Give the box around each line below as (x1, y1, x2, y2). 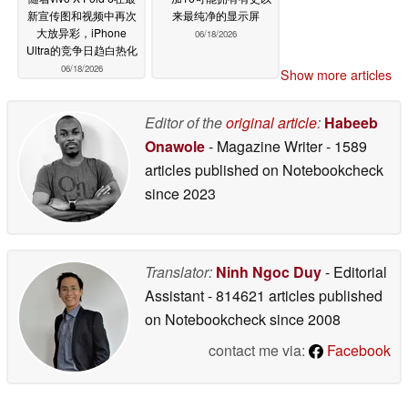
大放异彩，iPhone (36, 24, 127, 40)
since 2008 (266, 308, 341, 330)
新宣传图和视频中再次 (26, 6, 137, 23)
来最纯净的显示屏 (171, 6, 260, 23)
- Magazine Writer (205, 135, 326, 157)
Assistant (145, 284, 208, 306)
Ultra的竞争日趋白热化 (25, 41, 138, 57)
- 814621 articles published (208, 284, 382, 306)
